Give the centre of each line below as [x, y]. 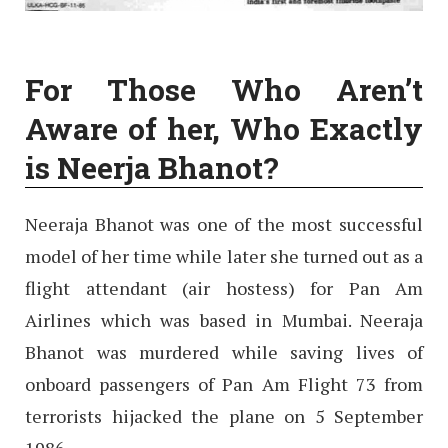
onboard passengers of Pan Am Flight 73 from [224, 384]
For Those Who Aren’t [224, 90]
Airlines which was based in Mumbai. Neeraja [224, 320]
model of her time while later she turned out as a [224, 256]
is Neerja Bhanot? [152, 168]
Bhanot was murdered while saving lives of [224, 352]
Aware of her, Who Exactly [224, 129]
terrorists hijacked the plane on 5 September [224, 416]
